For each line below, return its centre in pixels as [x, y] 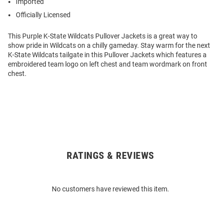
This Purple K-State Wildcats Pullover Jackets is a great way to [103, 36]
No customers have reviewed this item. [110, 189]
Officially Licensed [43, 15]
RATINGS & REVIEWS [110, 156]
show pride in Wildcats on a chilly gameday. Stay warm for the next [109, 46]
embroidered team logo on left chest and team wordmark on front [108, 64]
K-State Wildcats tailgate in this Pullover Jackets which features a [107, 55]
